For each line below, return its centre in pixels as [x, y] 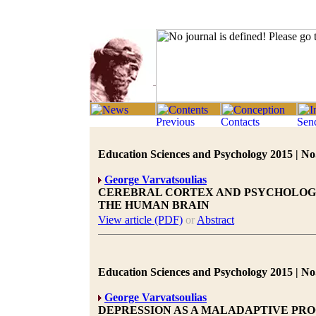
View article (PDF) [140, 220]
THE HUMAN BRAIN [154, 205]
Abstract [215, 220]
